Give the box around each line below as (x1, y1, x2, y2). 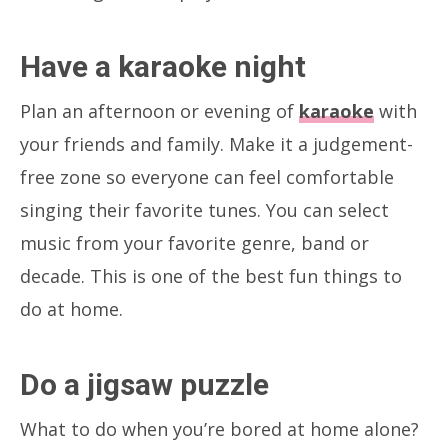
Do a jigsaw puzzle (20, 366, 269, 402)
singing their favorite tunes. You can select (20, 197, 389, 222)
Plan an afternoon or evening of (20, 98, 299, 123)
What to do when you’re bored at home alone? (20, 416, 419, 441)
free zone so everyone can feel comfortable (20, 164, 394, 189)
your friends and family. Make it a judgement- (20, 131, 413, 156)
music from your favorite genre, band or (20, 230, 369, 255)
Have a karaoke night (20, 48, 306, 84)
